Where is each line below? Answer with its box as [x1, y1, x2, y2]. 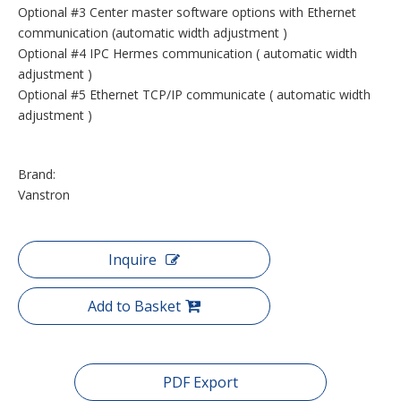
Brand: [18, 165, 55, 183]
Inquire [108, 249, 157, 269]
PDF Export [163, 371, 238, 392]
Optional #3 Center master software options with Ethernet [18, 3, 356, 21]
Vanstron [18, 185, 70, 203]
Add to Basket [88, 295, 181, 316]
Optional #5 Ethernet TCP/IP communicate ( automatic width [18, 85, 371, 103]
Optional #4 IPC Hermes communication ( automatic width [18, 44, 357, 62]
